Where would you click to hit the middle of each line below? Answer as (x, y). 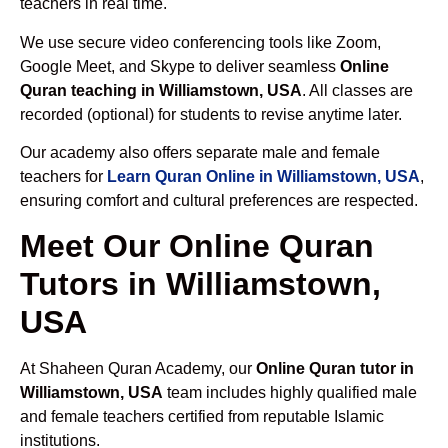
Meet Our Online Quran (197, 246)
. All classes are (357, 90)
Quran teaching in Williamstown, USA (161, 90)
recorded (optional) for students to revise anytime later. (211, 114)
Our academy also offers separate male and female (200, 152)
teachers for (63, 176)
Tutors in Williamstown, (200, 284)
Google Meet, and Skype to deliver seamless (180, 66)
